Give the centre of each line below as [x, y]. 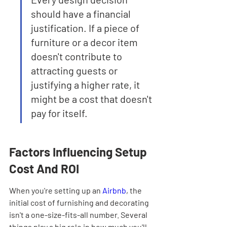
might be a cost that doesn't [92, 99]
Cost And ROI [44, 168]
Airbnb [114, 190]
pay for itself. [59, 113]
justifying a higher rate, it [86, 85]
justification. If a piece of [86, 28]
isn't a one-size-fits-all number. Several [79, 215]
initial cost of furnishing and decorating [80, 202]
